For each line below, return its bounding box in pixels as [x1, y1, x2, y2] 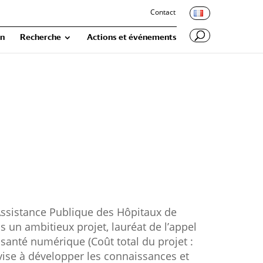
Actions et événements [87, 32, 177, 42]
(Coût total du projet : [88, 234, 193, 249]
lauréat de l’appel [112, 220, 197, 234]
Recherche [20, 32, 61, 42]
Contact [150, 7, 176, 17]
